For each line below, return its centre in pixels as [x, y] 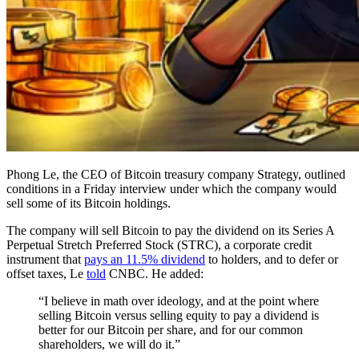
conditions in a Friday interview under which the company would [171, 188]
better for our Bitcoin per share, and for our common [171, 329]
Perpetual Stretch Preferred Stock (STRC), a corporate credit [159, 244]
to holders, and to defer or [272, 259]
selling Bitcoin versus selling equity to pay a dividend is [179, 315]
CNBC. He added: [155, 273]
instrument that [45, 259]
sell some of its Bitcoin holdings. [90, 203]
